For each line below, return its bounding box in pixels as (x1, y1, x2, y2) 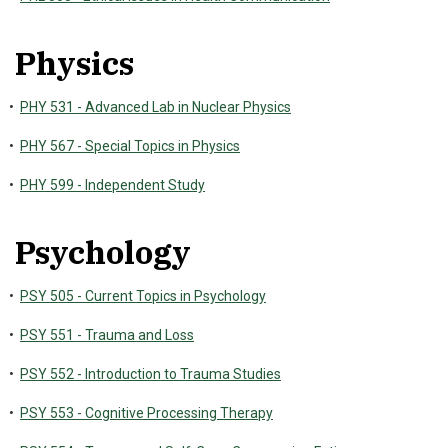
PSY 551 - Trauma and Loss (20, 327, 194, 343)
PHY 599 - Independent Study (20, 177, 205, 193)
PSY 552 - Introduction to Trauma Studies (20, 366, 281, 382)
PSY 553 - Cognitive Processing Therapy (20, 405, 273, 421)
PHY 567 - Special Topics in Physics (20, 138, 240, 154)
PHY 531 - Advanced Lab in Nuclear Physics (20, 99, 291, 115)
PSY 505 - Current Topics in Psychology (20, 288, 266, 304)
